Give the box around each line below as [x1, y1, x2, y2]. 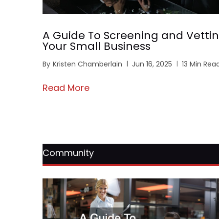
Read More [43, 82, 89, 94]
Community [43, 147, 94, 159]
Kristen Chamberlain [53, 59, 122, 69]
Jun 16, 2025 [132, 59, 172, 69]
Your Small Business [43, 39, 151, 54]
